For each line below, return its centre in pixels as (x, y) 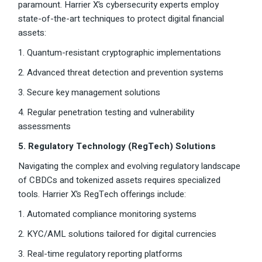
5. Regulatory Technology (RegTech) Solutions (117, 146)
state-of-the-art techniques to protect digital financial (121, 19)
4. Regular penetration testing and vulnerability (106, 113)
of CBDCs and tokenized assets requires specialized (120, 180)
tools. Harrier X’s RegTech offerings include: (102, 194)
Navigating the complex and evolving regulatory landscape (130, 166)
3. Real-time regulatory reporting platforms (101, 254)
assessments (45, 127)
